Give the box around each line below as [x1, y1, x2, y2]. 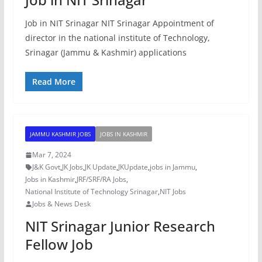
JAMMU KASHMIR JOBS [29, 130, 91, 138]
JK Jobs [61, 162, 83, 172]
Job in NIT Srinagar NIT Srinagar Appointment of [25, 18, 214, 29]
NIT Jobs [159, 187, 186, 196]
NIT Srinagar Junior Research [25, 216, 215, 236]
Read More [32, 76, 75, 87]
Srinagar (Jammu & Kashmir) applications [25, 47, 187, 58]
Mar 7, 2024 [32, 150, 71, 160]
